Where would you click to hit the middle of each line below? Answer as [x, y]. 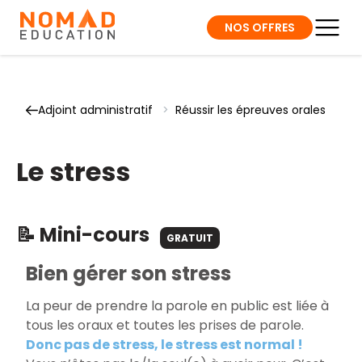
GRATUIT [190, 238]
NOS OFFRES [260, 27]
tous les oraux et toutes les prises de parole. [165, 325]
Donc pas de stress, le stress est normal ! [164, 344]
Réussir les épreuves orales [250, 110]
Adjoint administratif [95, 110]
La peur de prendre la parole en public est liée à [177, 305]
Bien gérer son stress [128, 274]
